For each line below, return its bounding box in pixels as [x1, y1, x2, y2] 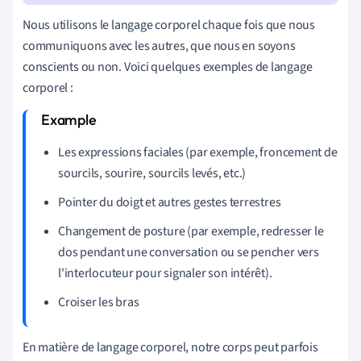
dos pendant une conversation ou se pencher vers [58, 243, 319, 262]
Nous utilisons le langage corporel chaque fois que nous [23, 16, 315, 35]
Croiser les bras [58, 293, 139, 312]
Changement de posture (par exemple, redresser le [58, 222, 324, 241]
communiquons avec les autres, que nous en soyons [23, 37, 296, 56]
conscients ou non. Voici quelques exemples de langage [23, 58, 313, 77]
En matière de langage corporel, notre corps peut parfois [23, 338, 318, 357]
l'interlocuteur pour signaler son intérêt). [58, 264, 272, 283]
